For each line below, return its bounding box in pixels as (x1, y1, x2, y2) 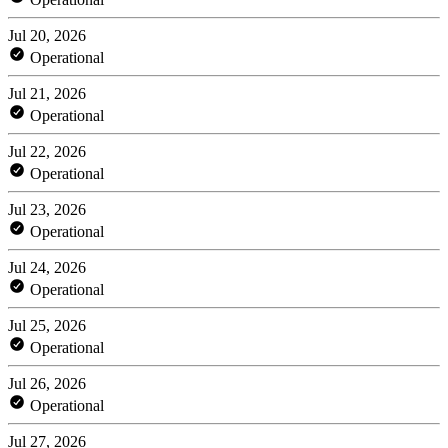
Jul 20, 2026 (8, 26, 86, 44)
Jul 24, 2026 (8, 258, 86, 276)
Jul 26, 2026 (8, 374, 86, 392)
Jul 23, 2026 (8, 200, 86, 218)
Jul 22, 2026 (8, 142, 86, 160)
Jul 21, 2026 (8, 84, 86, 102)
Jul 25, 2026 (8, 316, 86, 334)
